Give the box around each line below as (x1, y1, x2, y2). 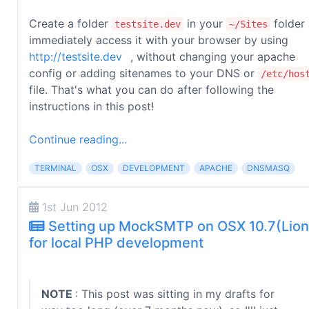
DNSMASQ (247, 163, 290, 173)
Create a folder (29, 17, 112, 30)
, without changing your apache (130, 50, 295, 63)
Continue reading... (29, 132, 127, 146)
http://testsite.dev (29, 50, 122, 63)
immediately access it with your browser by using (29, 33, 288, 47)
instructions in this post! (29, 99, 154, 113)
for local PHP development (29, 235, 203, 251)
